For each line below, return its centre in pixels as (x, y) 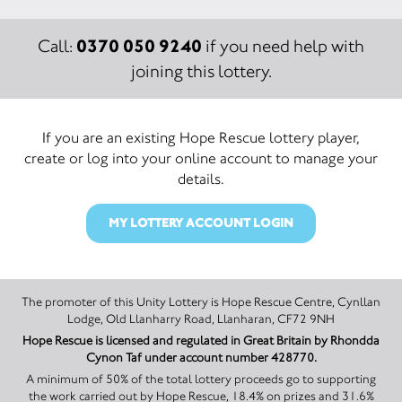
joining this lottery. (201, 71)
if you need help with (283, 46)
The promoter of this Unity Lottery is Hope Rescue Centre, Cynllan (122, 302)
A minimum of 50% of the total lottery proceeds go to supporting (201, 379)
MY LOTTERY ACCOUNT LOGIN (201, 223)
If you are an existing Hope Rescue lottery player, (201, 137)
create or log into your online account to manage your (201, 158)
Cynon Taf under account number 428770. (201, 358)
